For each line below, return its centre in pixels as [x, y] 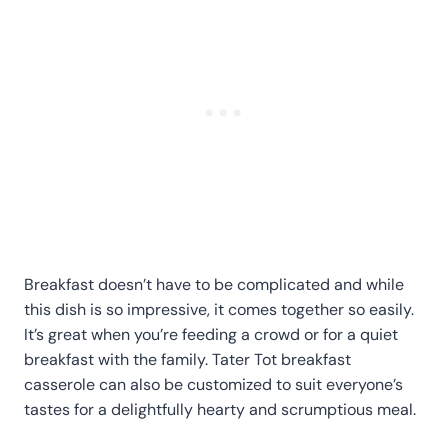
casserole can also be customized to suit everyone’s [213, 384]
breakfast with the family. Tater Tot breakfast [187, 359]
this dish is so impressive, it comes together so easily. [219, 309]
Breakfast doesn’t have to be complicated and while [214, 284]
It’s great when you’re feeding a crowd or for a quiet [211, 334]
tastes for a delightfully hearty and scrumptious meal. [220, 409]
